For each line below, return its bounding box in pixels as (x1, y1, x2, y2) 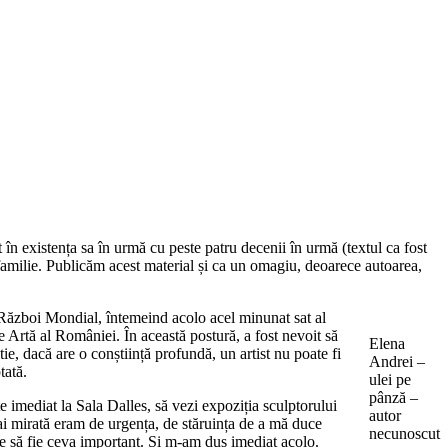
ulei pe (369, 371, 411, 389)
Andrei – (369, 353, 425, 371)
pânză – (369, 389, 418, 407)
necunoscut (369, 425, 440, 443)
